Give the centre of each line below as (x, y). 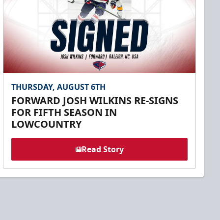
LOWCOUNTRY (47, 124)
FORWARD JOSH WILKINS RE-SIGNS (95, 101)
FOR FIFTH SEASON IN (64, 112)
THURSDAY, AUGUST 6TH (59, 87)
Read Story (102, 150)
